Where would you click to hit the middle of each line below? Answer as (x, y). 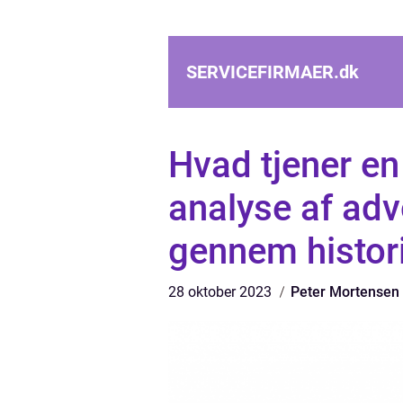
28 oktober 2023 (222, 292)
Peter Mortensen (345, 292)
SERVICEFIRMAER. (263, 72)
